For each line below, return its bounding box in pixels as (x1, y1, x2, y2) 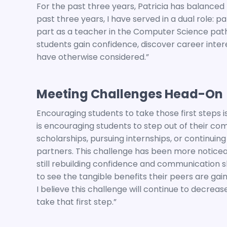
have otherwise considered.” (36, 51, 149, 63)
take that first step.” (36, 196, 117, 208)
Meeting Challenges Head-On (36, 86, 223, 102)
